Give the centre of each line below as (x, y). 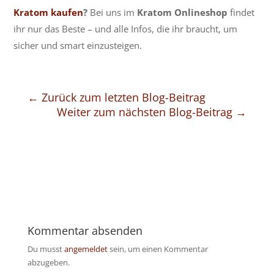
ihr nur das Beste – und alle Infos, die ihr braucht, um (126, 29)
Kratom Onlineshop (183, 13)
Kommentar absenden (85, 231)
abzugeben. (48, 263)
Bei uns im (113, 13)
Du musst (46, 249)
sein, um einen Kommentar (157, 249)
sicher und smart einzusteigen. (78, 46)
